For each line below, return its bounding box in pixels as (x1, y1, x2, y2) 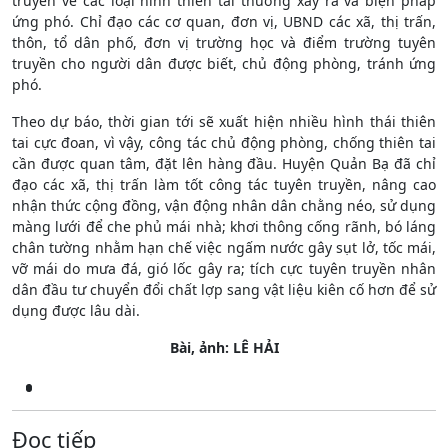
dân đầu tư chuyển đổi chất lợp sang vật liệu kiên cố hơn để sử (12, 279, 436, 299)
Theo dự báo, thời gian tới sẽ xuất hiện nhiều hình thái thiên (12, 111, 436, 131)
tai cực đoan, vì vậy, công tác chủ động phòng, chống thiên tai (12, 132, 436, 152)
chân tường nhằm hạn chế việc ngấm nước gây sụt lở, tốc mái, (12, 237, 436, 257)
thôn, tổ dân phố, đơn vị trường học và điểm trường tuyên (12, 32, 436, 52)
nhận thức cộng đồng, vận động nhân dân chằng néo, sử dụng (12, 195, 436, 215)
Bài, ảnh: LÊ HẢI (169, 337, 279, 357)
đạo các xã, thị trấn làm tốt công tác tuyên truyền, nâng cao (12, 174, 436, 194)
